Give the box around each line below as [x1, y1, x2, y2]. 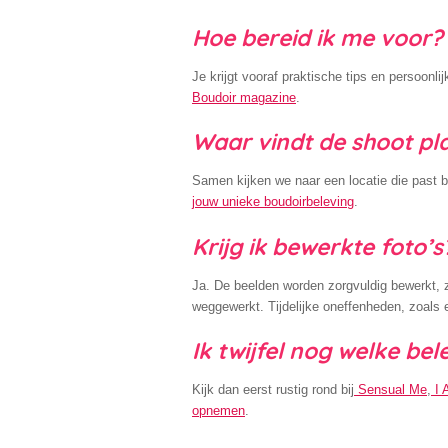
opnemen [192, 403, 245, 419]
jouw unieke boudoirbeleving [192, 194, 354, 210]
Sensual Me [358, 382, 427, 398]
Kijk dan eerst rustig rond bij [192, 382, 354, 398]
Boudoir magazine [192, 89, 296, 105]
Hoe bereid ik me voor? [192, 22, 443, 52]
